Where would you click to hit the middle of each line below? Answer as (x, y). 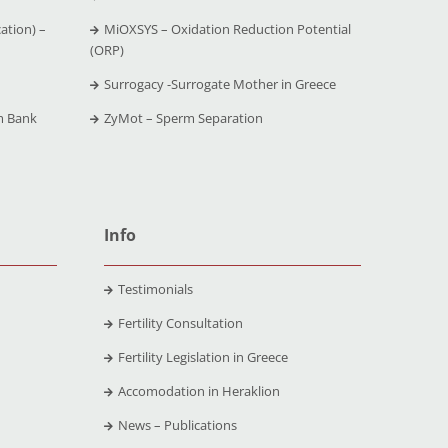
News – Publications (177, 424)
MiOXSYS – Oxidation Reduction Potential (227, 28)
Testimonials (155, 288)
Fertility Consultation (180, 322)
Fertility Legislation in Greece (202, 356)
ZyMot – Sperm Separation (183, 117)
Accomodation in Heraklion (198, 390)
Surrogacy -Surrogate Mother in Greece (219, 83)
